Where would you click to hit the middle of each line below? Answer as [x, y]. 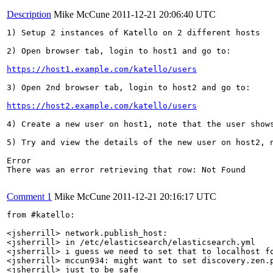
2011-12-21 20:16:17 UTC [165, 196]
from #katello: [41, 214]
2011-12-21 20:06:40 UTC [164, 14]
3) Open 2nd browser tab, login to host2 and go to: [129, 87]
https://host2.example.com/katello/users [102, 105]
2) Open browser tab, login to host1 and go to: [119, 51]
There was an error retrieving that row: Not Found [126, 169]
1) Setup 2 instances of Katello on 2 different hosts [133, 32]
